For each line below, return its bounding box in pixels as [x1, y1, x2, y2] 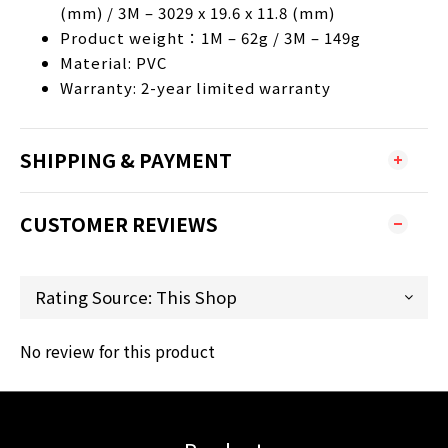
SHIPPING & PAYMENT [20, 145, 232, 174]
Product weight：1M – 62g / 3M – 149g [60, 26, 361, 48]
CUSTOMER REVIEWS [20, 209, 218, 238]
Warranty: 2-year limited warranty [60, 76, 331, 98]
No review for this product [20, 339, 215, 362]
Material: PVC [60, 51, 167, 73]
